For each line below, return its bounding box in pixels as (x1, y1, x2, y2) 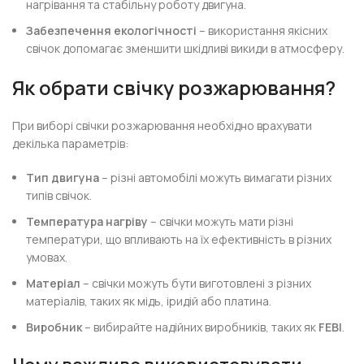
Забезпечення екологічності (26, 23, 197, 38)
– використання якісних (197, 23, 328, 38)
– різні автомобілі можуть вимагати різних (99, 170, 332, 185)
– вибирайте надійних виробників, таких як (82, 319, 319, 335)
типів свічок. (26, 188, 93, 203)
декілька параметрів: (12, 136, 129, 151)
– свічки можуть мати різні (148, 214, 294, 229)
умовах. (26, 249, 68, 265)
